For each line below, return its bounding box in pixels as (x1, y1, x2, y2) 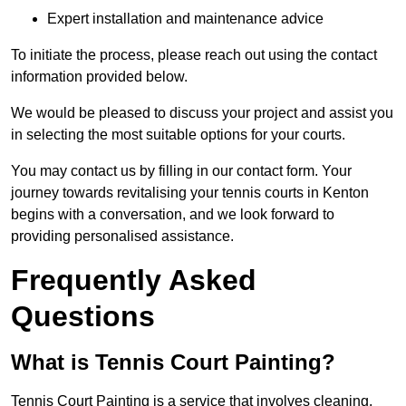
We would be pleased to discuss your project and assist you (11, 105, 393, 121)
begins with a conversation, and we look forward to (11, 207, 334, 223)
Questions (11, 300, 155, 333)
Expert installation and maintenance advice (47, 11, 324, 27)
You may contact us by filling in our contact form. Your (11, 163, 352, 179)
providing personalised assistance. (11, 228, 234, 245)
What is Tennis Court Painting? (11, 350, 335, 375)
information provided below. (11, 69, 188, 85)
